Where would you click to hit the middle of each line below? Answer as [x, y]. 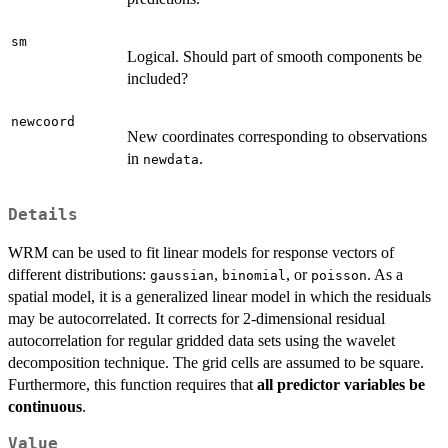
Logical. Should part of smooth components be [274, 56]
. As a [385, 274]
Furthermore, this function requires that [132, 384]
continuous [45, 406]
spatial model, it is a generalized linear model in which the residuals [219, 296]
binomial [254, 275]
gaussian [182, 275]
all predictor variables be [341, 384]
